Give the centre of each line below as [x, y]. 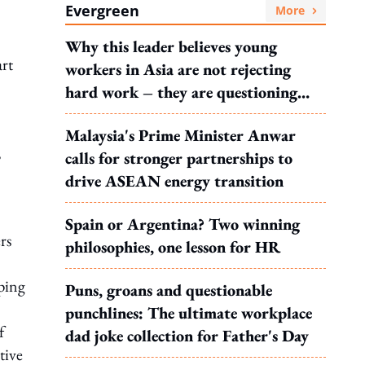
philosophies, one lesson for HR [173, 247]
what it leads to [119, 115]
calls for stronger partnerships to [179, 158]
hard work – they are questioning [181, 92]
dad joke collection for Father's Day [187, 336]
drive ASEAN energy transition [174, 181]
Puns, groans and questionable [169, 290]
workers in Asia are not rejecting [178, 69]
